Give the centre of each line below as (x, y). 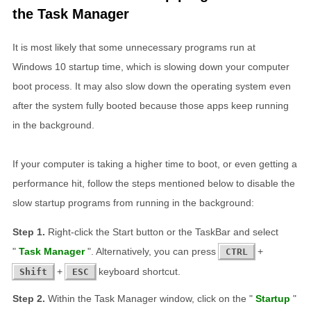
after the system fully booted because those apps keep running (151, 105)
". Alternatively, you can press (153, 251)
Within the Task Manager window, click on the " (150, 298)
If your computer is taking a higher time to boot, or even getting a (155, 163)
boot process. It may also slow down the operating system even (152, 86)
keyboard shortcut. (138, 271)
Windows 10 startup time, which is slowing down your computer (151, 66)
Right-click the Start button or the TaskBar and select (163, 232)
